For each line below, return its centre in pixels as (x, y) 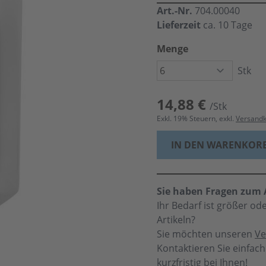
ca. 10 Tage (228, 25)
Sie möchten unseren (206, 234)
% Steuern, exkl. (209, 118)
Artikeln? (176, 220)
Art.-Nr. (176, 11)
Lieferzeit (179, 25)
